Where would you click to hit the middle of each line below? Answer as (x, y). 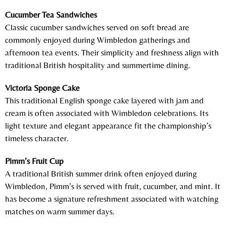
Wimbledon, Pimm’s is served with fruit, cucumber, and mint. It (113, 186)
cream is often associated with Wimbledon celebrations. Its (107, 113)
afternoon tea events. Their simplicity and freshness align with (112, 52)
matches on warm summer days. (60, 211)
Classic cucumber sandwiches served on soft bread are (97, 27)
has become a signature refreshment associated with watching (112, 199)
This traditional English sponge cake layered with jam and (104, 100)
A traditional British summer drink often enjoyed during (101, 173)
